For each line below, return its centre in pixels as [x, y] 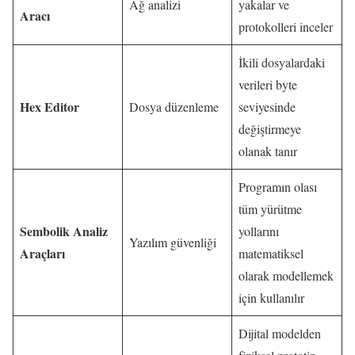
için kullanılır [271, 298]
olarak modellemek [286, 276]
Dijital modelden [280, 334]
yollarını [259, 231]
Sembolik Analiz [64, 231]
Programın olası [278, 187]
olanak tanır [268, 151]
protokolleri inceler [286, 27]
